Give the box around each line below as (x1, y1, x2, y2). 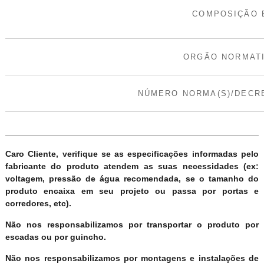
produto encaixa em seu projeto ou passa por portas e (5, 186, 259, 196)
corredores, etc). (5, 198, 71, 208)
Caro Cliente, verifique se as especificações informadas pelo (5, 148, 259, 159)
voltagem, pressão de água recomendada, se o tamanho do (5, 173, 259, 183)
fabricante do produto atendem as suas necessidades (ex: (5, 161, 259, 171)
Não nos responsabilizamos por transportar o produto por (5, 219, 259, 229)
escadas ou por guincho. (5, 232, 106, 242)
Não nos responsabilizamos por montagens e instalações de (5, 253, 259, 263)
